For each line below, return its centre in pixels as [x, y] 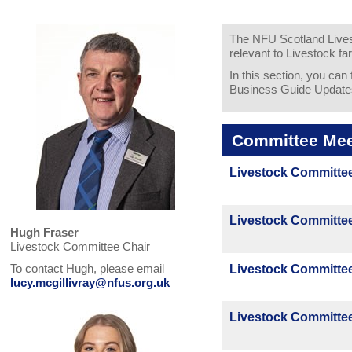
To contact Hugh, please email [88, 269]
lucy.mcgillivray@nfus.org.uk [90, 283]
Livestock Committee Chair [81, 247]
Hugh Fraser [45, 233]
